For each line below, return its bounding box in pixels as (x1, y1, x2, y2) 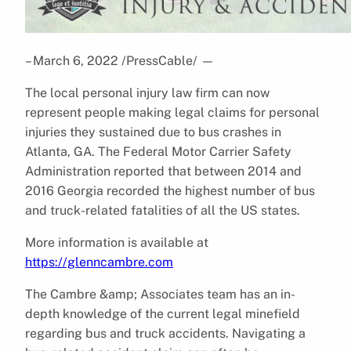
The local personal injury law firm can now (25, 85, 270, 100)
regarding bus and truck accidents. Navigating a (25, 325, 306, 341)
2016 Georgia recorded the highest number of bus (25, 183, 315, 198)
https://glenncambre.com (25, 254, 173, 270)
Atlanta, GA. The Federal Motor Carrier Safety (25, 143, 291, 159)
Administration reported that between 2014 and (25, 163, 302, 179)
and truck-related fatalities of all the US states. (25, 202, 300, 218)
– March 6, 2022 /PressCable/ (25, 52, 197, 68)
